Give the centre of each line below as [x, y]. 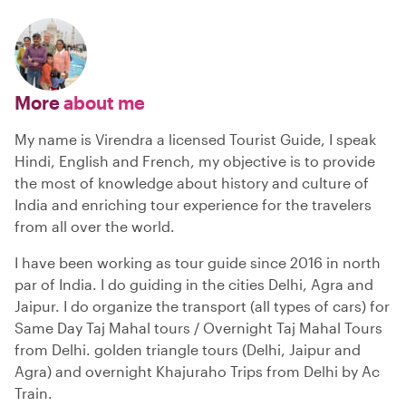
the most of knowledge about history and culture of [192, 183]
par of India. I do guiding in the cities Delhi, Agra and [194, 284]
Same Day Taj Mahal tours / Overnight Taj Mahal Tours [198, 328]
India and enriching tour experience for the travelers [193, 204]
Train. [34, 393]
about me [102, 102]
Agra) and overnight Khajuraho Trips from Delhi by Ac [197, 371]
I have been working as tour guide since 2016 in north [198, 262]
